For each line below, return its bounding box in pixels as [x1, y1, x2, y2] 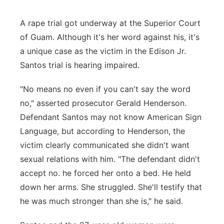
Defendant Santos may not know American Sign [20, 112, 201, 122]
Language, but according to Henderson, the [20, 126, 185, 136]
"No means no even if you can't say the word [20, 84, 190, 94]
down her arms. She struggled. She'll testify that [20, 182, 202, 192]
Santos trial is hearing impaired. [20, 60, 147, 70]
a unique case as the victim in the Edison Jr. [20, 46, 186, 56]
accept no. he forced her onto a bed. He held [20, 168, 191, 178]
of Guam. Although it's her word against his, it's [20, 32, 199, 42]
